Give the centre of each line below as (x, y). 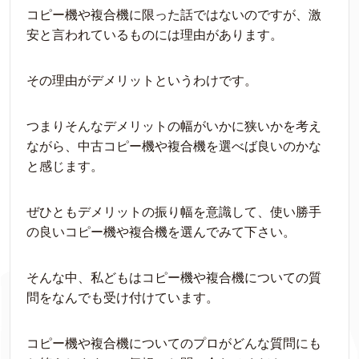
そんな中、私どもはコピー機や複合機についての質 (174, 278)
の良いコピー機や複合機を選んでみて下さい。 (161, 232)
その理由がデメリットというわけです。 (142, 81)
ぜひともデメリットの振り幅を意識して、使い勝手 (174, 212)
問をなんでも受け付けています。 (123, 298)
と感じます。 (65, 166)
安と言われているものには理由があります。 (155, 35)
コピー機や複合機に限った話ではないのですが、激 (174, 15)
